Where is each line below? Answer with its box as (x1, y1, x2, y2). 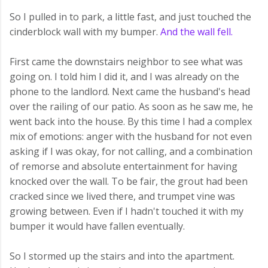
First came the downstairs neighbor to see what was (10, 55, 243, 68)
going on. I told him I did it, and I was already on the (10, 70, 239, 83)
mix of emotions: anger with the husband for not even (10, 130, 252, 143)
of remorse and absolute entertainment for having (10, 160, 237, 173)
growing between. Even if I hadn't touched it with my (10, 205, 243, 218)
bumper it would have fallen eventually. (10, 220, 185, 233)
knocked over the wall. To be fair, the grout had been (10, 175, 248, 188)
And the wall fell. (160, 25, 233, 38)
